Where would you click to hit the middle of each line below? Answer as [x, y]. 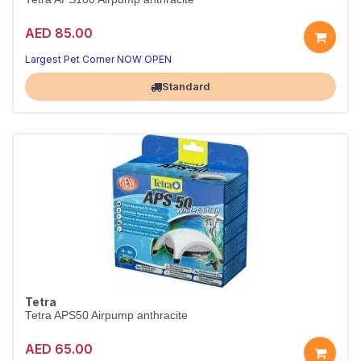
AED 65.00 [59, 349]
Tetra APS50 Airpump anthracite [106, 315]
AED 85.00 [59, 33]
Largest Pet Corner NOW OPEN [98, 59]
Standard [186, 86]
